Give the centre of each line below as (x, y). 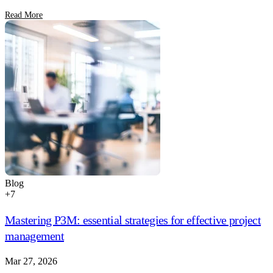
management (35, 236)
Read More (24, 15)
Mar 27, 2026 (31, 261)
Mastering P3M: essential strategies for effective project (133, 220)
